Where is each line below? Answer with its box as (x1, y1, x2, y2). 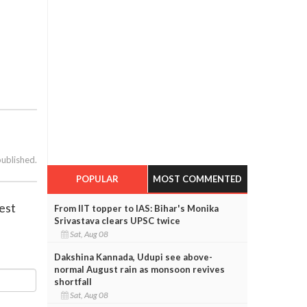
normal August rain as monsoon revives (53, 263, 225, 275)
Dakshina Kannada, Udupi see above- (53, 251, 212, 262)
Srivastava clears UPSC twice (53, 214, 180, 226)
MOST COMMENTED (153, 173, 243, 184)
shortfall (53, 275, 92, 287)
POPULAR (75, 173, 119, 184)
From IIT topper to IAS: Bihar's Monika (53, 202, 219, 214)
